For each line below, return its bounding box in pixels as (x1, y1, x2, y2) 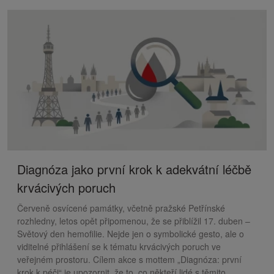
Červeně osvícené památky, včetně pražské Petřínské (17, 201, 225, 214)
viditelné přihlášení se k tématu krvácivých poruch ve (17, 240, 221, 253)
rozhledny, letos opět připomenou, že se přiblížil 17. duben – (17, 214, 250, 227)
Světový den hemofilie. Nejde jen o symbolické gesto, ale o (17, 227, 244, 240)
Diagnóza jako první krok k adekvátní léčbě (17, 160, 251, 178)
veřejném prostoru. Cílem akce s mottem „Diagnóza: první (17, 253, 242, 265)
